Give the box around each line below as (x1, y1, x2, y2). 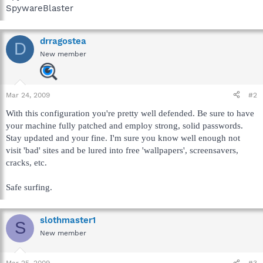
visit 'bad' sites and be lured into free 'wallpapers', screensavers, (6, 145, 238, 155)
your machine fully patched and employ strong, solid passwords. (6, 120, 243, 130)
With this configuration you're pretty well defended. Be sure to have (6, 108, 254, 118)
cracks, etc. (6, 157, 47, 167)
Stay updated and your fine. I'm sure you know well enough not (6, 133, 240, 143)
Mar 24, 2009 (6, 90, 50, 99)
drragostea (40, 35, 86, 46)
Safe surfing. (6, 182, 52, 192)
